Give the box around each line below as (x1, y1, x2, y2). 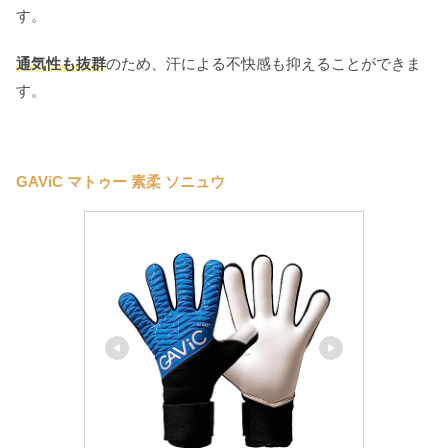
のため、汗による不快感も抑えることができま (106, 54, 421, 72)
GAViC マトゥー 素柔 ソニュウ (16, 172, 225, 190)
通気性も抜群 (16, 54, 106, 72)
